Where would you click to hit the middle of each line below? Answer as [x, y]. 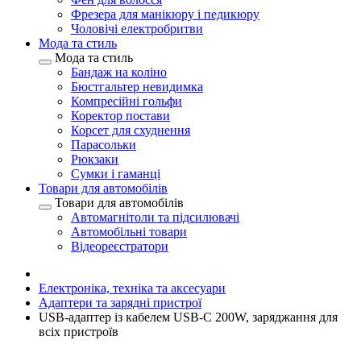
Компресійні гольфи [127, 101]
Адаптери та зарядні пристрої [120, 303]
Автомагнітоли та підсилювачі [155, 217]
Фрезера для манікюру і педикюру [165, 14]
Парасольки [104, 145]
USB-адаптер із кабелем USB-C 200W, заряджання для [188, 317]
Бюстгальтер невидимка [137, 87]
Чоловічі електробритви [137, 29]
